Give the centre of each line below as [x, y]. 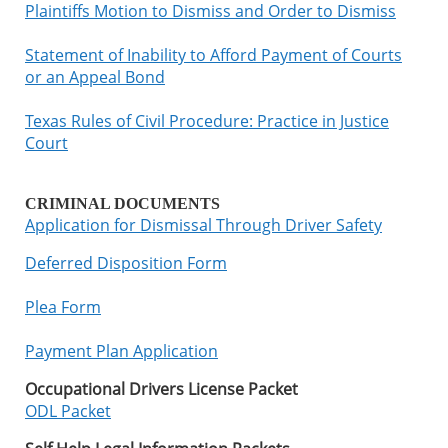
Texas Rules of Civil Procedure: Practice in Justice [207, 120]
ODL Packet [68, 410]
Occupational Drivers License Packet [161, 388]
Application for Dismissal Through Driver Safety [203, 224]
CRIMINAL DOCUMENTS [122, 203]
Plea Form [63, 306]
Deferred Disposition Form [126, 262]
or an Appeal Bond [95, 76]
